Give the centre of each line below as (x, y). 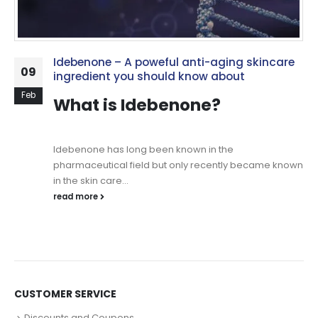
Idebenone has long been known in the (143, 150)
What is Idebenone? (137, 105)
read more (77, 197)
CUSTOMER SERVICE (65, 294)
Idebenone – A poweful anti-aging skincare (174, 62)
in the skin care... (91, 181)
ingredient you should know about (149, 77)
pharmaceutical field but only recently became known (178, 165)
